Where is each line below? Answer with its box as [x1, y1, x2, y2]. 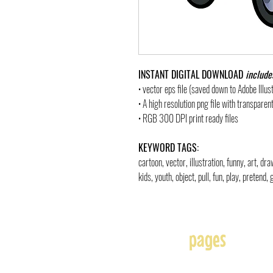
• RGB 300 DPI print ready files [138, 111, 238, 126]
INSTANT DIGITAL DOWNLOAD [138, 67, 246, 82]
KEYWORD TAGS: [138, 140, 199, 155]
